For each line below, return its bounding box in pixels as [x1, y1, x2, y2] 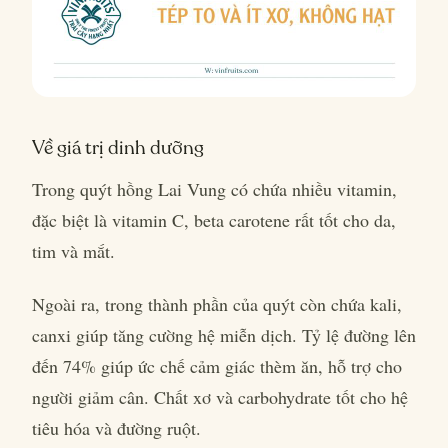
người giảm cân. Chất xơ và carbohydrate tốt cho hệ [32, 385, 408, 409]
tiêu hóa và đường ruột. [32, 416, 201, 440]
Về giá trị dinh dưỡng [32, 133, 204, 162]
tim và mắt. [32, 239, 121, 263]
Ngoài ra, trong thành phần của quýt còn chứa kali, [32, 292, 402, 316]
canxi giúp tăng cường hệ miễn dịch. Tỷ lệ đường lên [32, 323, 416, 347]
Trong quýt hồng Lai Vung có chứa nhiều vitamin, [32, 177, 397, 201]
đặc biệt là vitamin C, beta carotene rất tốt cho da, [32, 208, 396, 232]
